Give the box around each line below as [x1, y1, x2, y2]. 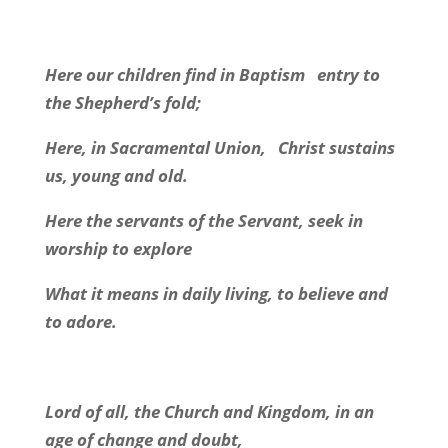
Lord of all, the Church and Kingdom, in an [44, 400, 374, 423]
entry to [316, 63, 380, 86]
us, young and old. [44, 164, 188, 187]
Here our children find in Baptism [44, 63, 305, 86]
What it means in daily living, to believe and [44, 282, 388, 305]
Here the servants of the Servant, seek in [44, 209, 363, 232]
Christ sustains [277, 136, 395, 159]
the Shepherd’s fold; [44, 91, 201, 114]
